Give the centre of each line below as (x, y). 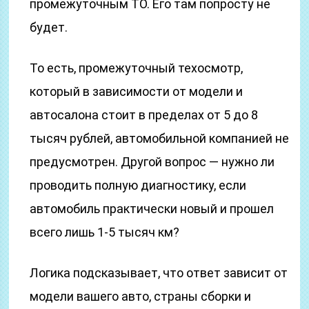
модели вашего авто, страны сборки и (141, 296)
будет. (49, 27)
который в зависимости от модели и (137, 91)
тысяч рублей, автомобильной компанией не (160, 138)
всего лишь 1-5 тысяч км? (105, 232)
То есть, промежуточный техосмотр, (137, 68)
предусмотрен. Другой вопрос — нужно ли (152, 162)
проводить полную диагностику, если (138, 185)
